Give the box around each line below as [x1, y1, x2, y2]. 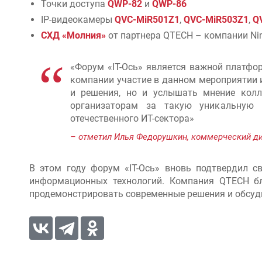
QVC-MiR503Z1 [184, 14, 249, 25]
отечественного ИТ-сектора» [70, 113, 194, 124]
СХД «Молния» [41, 30, 106, 41]
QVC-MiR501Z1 [115, 14, 180, 25]
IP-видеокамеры [41, 14, 115, 25]
